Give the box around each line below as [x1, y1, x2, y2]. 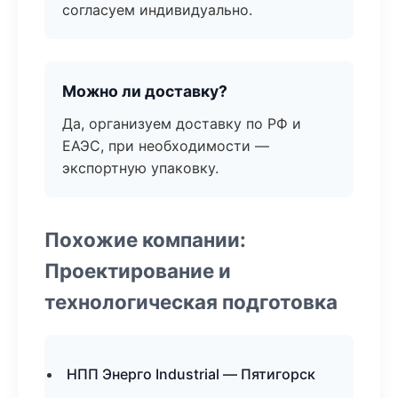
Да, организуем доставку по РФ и [62, 115, 301, 132]
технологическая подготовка [44, 290, 338, 314]
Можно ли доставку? [62, 82, 227, 100]
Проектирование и [44, 259, 231, 283]
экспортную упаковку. [62, 159, 219, 177]
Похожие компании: [44, 227, 246, 251]
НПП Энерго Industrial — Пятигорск [67, 365, 315, 383]
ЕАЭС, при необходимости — [62, 137, 269, 155]
